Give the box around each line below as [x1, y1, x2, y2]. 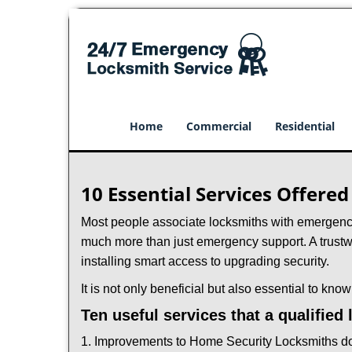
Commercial [186, 119, 251, 134]
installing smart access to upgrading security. [81, 255, 329, 268]
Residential [275, 119, 335, 134]
